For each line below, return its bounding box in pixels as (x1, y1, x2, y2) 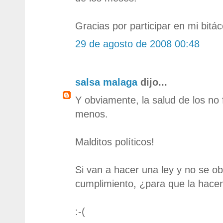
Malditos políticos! (75, 136, 154, 147)
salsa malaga (75, 76, 137, 88)
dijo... (137, 76, 167, 88)
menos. (75, 108, 108, 119)
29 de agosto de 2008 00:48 (75, 38, 200, 49)
